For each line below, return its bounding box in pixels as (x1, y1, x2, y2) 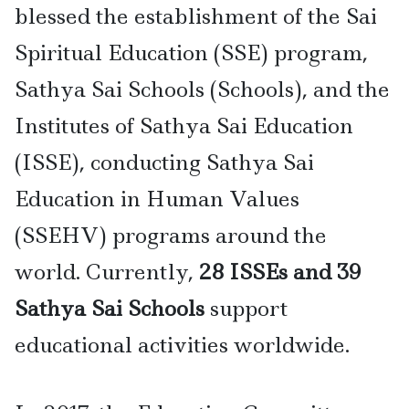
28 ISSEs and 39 (199, 257, 362, 286)
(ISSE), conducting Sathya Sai (15, 147, 314, 176)
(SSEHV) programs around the (15, 220, 327, 249)
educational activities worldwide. (15, 330, 350, 359)
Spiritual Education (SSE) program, (15, 37, 368, 67)
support (204, 293, 288, 322)
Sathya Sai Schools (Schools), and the (15, 74, 390, 103)
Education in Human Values (15, 184, 299, 213)
